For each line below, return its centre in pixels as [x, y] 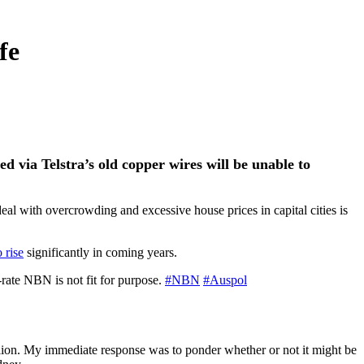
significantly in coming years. [100, 252]
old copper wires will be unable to [204, 164]
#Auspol [225, 279]
